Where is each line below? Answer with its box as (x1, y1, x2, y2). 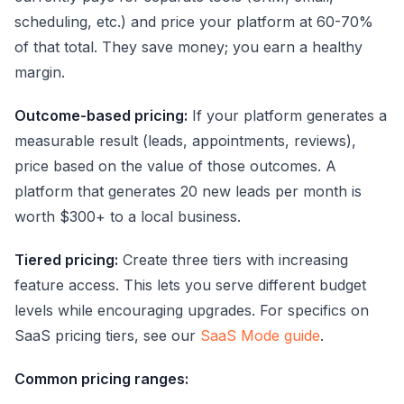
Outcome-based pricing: (14, 106, 188, 124)
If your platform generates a (188, 106, 387, 124)
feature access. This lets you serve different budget (14, 275, 366, 294)
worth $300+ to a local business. (14, 207, 241, 225)
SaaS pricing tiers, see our (14, 326, 200, 344)
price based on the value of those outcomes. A (14, 156, 336, 175)
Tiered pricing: (14, 250, 118, 269)
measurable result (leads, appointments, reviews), (14, 131, 356, 150)
